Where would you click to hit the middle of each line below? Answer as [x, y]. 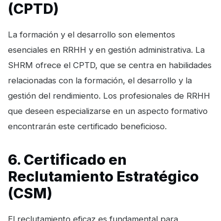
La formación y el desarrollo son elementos [92, 34]
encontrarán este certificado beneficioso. [87, 126]
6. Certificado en [67, 160]
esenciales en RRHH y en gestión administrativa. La [106, 50]
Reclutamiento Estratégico [103, 177]
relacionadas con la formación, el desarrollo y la [100, 80]
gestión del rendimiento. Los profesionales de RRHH [109, 95]
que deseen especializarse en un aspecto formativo [108, 111]
